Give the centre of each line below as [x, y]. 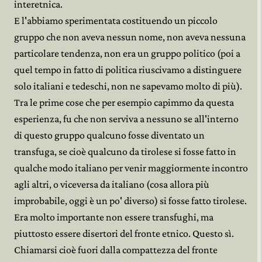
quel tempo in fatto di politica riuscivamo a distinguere [128, 70]
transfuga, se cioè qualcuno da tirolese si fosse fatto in [125, 151]
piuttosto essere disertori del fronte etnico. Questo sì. [124, 233]
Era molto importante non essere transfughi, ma [114, 217]
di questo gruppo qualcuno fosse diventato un [109, 135]
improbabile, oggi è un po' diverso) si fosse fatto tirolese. [130, 201]
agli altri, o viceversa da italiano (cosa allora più [112, 184]
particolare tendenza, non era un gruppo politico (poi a [127, 53]
